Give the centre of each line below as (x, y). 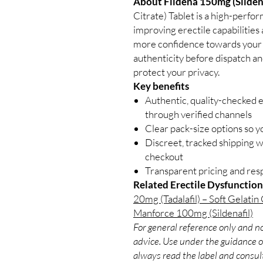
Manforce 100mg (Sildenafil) (193, 213)
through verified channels (198, 114)
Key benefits (161, 86)
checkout (164, 156)
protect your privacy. (176, 72)
